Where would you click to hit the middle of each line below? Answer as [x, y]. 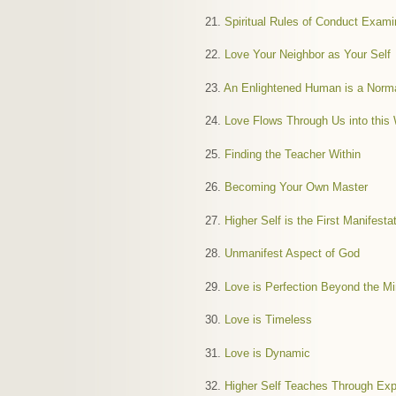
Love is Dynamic [267, 353]
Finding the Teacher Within [293, 154]
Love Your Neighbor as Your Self [308, 54]
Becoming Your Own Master [296, 187]
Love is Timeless [268, 320]
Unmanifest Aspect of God [292, 253]
